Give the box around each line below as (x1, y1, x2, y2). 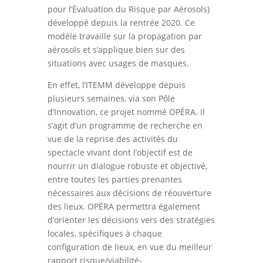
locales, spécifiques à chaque (47, 228, 162, 240)
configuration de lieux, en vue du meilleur (47, 241, 212, 253)
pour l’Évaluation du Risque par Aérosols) (47, 4, 210, 15)
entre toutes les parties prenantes (47, 174, 182, 186)
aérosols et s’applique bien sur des (47, 44, 185, 56)
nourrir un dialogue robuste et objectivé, (47, 160, 207, 172)
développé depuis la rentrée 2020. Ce (47, 17, 195, 29)
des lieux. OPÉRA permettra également (47, 201, 200, 213)
